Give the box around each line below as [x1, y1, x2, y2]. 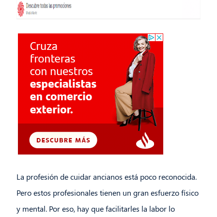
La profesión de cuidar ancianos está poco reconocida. [16, 171, 197, 182]
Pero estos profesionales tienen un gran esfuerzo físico [16, 187, 199, 198]
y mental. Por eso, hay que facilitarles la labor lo [16, 203, 175, 214]
